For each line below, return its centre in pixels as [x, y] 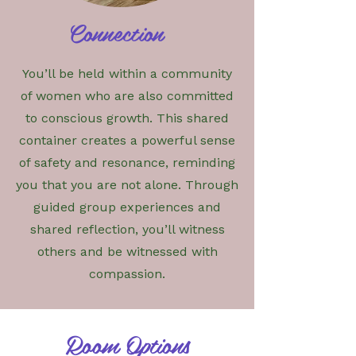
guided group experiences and [127, 207]
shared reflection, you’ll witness [127, 229]
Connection [115, 32]
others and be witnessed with [127, 251]
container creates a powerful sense [127, 140]
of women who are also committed [127, 95]
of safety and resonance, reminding [127, 162]
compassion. [127, 273]
